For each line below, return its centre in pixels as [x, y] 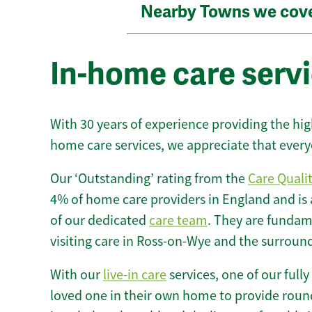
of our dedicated [100, 220]
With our [77, 274]
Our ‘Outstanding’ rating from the [149, 178]
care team [178, 220]
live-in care [135, 274]
